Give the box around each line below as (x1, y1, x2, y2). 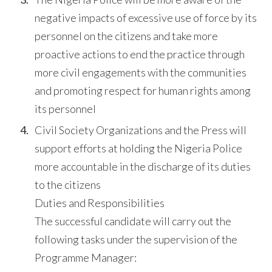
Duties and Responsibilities (35, 195, 165, 209)
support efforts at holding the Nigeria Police (35, 141, 243, 155)
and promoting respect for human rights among (35, 83, 251, 97)
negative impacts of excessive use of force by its (35, 10, 257, 24)
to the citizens (35, 177, 101, 191)
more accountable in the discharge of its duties (35, 159, 251, 173)
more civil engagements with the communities (35, 65, 247, 79)
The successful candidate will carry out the (35, 214, 232, 228)
